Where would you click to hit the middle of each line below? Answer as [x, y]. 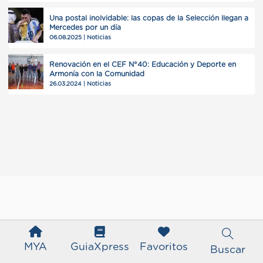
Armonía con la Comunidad [97, 74]
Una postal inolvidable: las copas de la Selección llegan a [149, 18]
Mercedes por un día [85, 28]
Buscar [227, 250]
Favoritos [163, 247]
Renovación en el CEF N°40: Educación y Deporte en [143, 65]
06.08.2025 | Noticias [80, 38]
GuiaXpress [100, 247]
